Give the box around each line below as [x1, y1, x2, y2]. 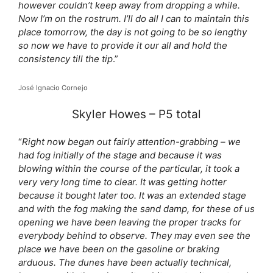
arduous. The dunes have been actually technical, [18, 257, 232, 268]
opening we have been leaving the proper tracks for [18, 216, 241, 228]
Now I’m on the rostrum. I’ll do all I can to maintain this [18, 13, 249, 24]
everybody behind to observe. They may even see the [18, 230, 250, 241]
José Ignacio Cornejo [18, 83, 88, 92]
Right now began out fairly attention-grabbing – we [22, 136, 241, 147]
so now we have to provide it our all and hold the [18, 40, 227, 51]
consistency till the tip [18, 53, 113, 65]
